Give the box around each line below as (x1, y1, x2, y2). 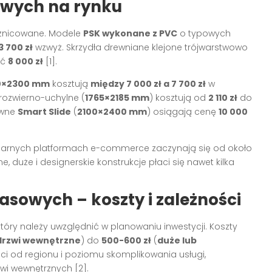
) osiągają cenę (147, 105, 219, 118)
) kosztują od (149, 91, 208, 104)
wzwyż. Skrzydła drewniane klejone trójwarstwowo (33, 41, 248, 53)
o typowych (177, 27, 231, 39)
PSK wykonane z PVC (83, 27, 177, 39)
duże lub (157, 234, 197, 246)
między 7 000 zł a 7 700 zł (90, 77, 206, 90)
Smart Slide (18, 105, 71, 118)
